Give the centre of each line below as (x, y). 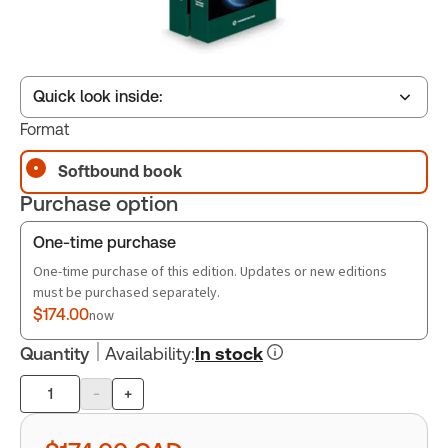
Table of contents (159, 174)
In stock (229, 353)
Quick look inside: (98, 96)
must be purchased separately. (126, 292)
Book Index (129, 242)
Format (45, 129)
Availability (148, 353)
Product (48, 405)
